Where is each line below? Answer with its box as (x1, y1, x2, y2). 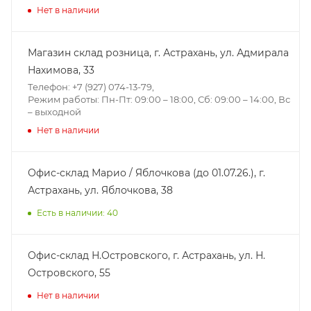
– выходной (28, 106, 81, 117)
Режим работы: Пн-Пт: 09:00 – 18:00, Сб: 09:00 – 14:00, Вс (28, 93, 290, 105)
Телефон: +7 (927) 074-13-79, (28, 81, 154, 92)
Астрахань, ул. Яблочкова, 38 (28, 183, 173, 196)
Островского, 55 (28, 266, 110, 279)
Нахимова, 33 (28, 63, 94, 76)
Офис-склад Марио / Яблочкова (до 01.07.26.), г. (28, 166, 265, 179)
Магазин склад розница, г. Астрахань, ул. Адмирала (28, 46, 289, 59)
